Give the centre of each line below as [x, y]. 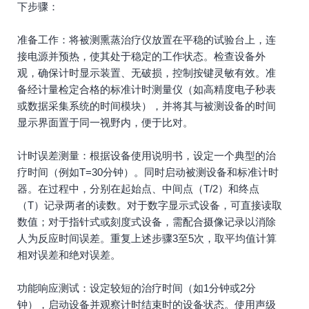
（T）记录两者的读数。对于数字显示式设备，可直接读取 [150, 205]
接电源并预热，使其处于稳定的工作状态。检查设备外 [141, 56]
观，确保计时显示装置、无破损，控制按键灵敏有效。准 [147, 73]
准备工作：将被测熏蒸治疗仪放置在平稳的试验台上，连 [147, 40]
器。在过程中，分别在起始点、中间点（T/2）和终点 [138, 189]
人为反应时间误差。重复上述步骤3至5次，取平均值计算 [147, 238]
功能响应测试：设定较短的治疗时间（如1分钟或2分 [137, 288]
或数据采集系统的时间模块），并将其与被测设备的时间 [147, 106]
